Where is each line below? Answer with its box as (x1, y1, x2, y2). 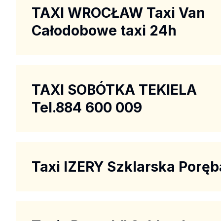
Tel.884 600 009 (32, 99, 142, 116)
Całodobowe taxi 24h (32, 22, 177, 39)
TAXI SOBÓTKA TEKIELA (32, 81, 197, 98)
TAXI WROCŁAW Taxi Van (32, 4, 205, 21)
